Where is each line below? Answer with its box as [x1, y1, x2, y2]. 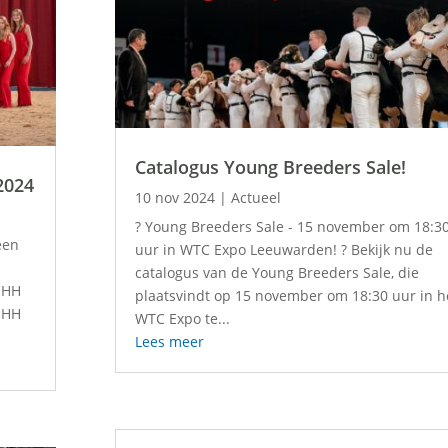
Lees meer [135, 332, 205, 352]
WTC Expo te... [135, 309, 231, 329]
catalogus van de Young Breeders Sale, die [135, 263, 420, 283]
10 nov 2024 [135, 188, 216, 208]
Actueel [231, 188, 282, 208]
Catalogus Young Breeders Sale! [135, 155, 407, 180]
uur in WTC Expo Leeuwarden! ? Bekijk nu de [135, 240, 434, 260]
